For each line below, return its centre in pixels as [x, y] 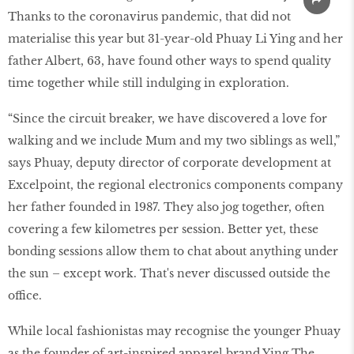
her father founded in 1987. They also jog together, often [166, 207]
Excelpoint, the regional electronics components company [175, 185]
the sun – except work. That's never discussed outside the [169, 274]
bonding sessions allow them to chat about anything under [173, 252]
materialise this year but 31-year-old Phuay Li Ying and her [175, 39]
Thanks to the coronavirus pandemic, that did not [149, 17]
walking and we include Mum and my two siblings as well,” [174, 141]
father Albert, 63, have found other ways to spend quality [169, 61]
